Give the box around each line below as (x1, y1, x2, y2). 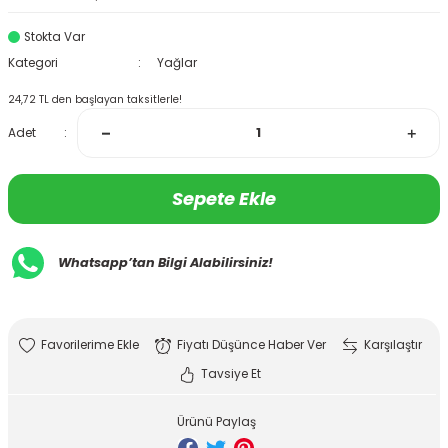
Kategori (8, 55, 58, 71)
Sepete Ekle (172, 186, 276, 211)
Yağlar (156, 55, 197, 71)
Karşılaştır (363, 337, 422, 353)
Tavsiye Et (201, 366, 261, 382)
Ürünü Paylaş (176, 414, 256, 430)
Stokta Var (24, 29, 85, 45)
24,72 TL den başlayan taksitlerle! (8, 92, 182, 107)
